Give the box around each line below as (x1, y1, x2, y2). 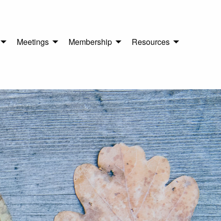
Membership (69, 36, 112, 48)
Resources (132, 36, 170, 48)
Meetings (17, 36, 49, 48)
